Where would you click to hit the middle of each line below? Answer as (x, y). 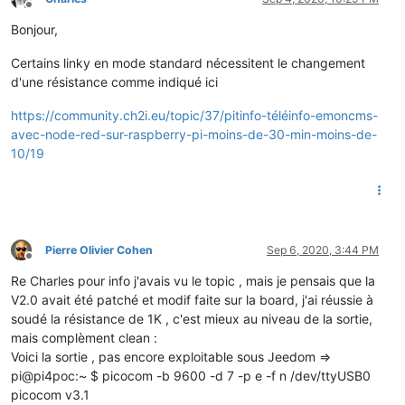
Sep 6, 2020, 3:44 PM (323, 250)
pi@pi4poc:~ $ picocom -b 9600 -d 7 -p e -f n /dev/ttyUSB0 (191, 375)
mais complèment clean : (84, 337)
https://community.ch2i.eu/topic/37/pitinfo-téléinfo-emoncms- (194, 115)
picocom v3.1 (50, 394)
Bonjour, (34, 29)
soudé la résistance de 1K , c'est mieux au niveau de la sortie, (192, 318)
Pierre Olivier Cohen (99, 250)
